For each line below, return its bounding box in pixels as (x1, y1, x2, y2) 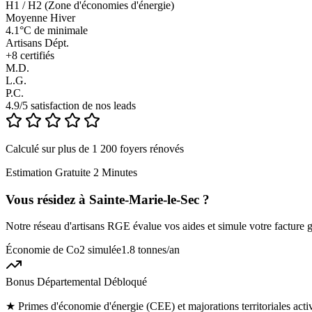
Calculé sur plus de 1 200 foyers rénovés (6, 142, 184, 155)
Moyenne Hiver (6, 11, 75, 24)
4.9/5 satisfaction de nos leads (6, 99, 136, 111)
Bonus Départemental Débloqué (6, 276, 147, 288)
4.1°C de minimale (6, 24, 88, 36)
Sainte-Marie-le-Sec (89, 192, 199, 207)
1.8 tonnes (121, 244, 166, 256)
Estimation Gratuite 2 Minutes (6, 166, 137, 178)
